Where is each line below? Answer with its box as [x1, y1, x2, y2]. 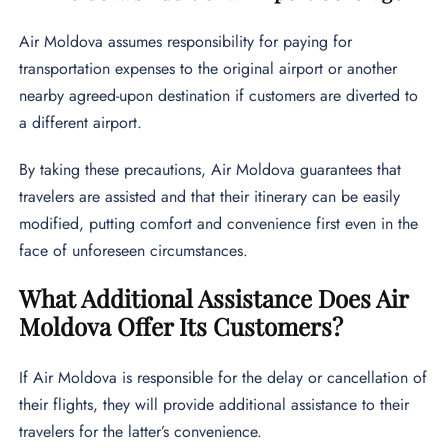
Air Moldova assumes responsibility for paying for [19, 30, 353, 54]
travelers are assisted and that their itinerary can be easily [19, 185, 401, 209]
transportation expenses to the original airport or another [19, 57, 398, 81]
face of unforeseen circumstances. [19, 239, 249, 263]
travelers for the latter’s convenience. [19, 420, 263, 444]
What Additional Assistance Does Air [19, 282, 409, 315]
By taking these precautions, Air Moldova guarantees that [19, 158, 402, 182]
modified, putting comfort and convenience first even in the [19, 212, 419, 236]
